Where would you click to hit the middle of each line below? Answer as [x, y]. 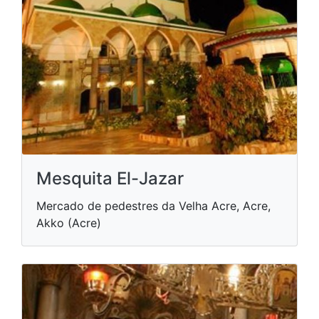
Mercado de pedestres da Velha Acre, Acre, [153, 206]
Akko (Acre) [69, 223]
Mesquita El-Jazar [110, 178]
